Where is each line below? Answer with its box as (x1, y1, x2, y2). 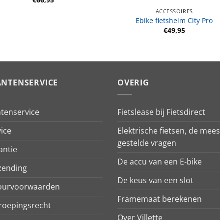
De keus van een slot (117, 175, 193, 186)
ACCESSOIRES (155, 7, 193, 15)
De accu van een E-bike (117, 156, 202, 167)
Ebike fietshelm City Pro (136, 16, 213, 26)
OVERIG (117, 77, 149, 88)
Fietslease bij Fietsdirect (117, 107, 205, 118)
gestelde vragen (117, 137, 176, 149)
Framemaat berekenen (117, 193, 202, 205)
